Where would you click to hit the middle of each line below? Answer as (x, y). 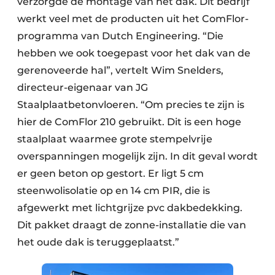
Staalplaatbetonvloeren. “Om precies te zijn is (131, 104)
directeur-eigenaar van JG (83, 87)
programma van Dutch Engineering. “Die (120, 36)
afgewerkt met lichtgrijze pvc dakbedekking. (130, 207)
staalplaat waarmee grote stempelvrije (115, 139)
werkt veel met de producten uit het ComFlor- (133, 18)
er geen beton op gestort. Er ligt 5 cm (110, 173)
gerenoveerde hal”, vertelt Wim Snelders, (120, 70)
